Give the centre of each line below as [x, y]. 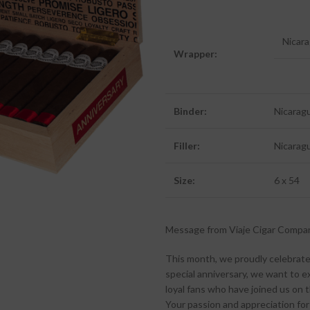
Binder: [190, 111]
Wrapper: [195, 54]
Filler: [187, 146]
